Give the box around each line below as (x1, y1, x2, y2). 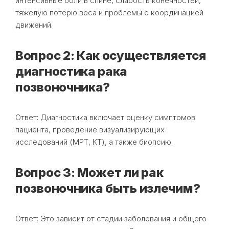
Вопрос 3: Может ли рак (15, 165, 164, 180)
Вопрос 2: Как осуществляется (15, 48, 206, 63)
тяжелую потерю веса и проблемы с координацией (15, 7, 203, 17)
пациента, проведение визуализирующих (15, 124, 165, 134)
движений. (15, 19, 53, 30)
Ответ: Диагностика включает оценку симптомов (15, 112, 195, 122)
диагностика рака (15, 63, 128, 79)
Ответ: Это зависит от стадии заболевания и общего (15, 213, 207, 223)
